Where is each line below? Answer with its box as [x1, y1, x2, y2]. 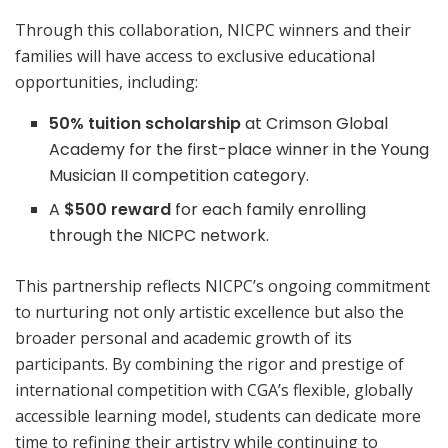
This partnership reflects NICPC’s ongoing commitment [15, 275, 430, 298]
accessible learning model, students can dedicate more [15, 405, 421, 428]
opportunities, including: [15, 71, 198, 94]
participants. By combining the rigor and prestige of [15, 353, 404, 376]
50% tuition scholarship [49, 112, 242, 136]
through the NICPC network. [49, 224, 270, 248]
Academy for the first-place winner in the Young [49, 138, 430, 162]
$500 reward [64, 198, 172, 222]
